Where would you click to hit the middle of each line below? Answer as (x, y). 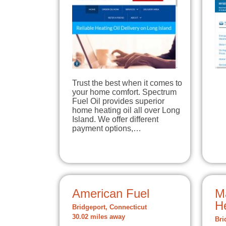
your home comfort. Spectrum (124, 92)
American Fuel (111, 193)
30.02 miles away (99, 217)
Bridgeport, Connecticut (109, 207)
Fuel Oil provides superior (118, 101)
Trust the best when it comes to (127, 83)
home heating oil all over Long (126, 110)
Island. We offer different (115, 119)
